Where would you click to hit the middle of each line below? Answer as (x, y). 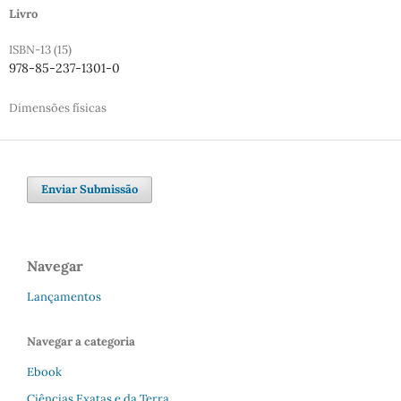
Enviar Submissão (90, 190)
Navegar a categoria (81, 342)
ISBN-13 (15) (40, 50)
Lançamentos (64, 297)
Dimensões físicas (57, 108)
